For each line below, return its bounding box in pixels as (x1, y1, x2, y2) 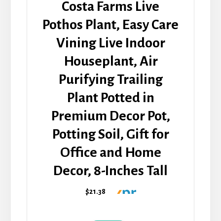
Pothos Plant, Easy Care (42, 17, 179, 32)
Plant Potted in (67, 90, 154, 105)
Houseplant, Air (63, 53, 158, 69)
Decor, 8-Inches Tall (53, 163, 168, 178)
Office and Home (60, 145, 161, 160)
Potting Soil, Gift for (52, 126, 169, 142)
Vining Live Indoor (56, 35, 165, 50)
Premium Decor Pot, (51, 108, 170, 123)
